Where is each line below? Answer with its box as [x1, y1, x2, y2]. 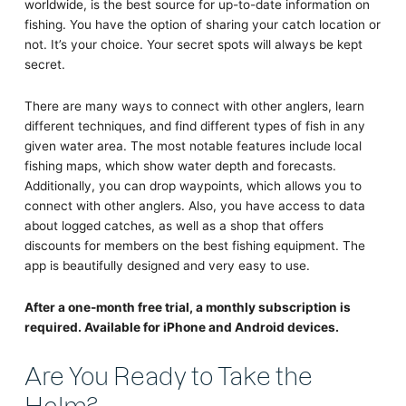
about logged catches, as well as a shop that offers [24, 218, 324, 234]
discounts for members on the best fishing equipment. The [24, 238, 365, 254]
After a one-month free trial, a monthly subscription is [24, 300, 351, 315]
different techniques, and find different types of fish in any [24, 119, 365, 134]
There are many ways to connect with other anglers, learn [24, 99, 364, 114]
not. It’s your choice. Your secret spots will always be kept [24, 37, 362, 53]
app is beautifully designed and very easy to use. [24, 258, 310, 274]
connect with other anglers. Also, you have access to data [24, 198, 365, 214]
